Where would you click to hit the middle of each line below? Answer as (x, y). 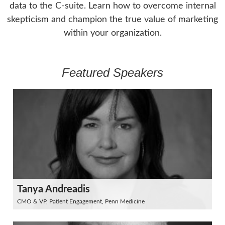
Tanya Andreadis (53, 189)
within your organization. (113, 33)
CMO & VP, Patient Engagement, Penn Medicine (81, 201)
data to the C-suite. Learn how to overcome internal (113, 6)
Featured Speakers (113, 73)
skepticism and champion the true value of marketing (113, 20)
